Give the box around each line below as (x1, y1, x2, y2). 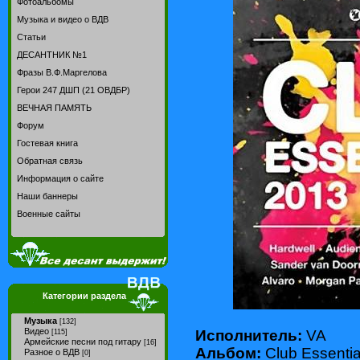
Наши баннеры (17, 191, 78, 201)
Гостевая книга (17, 138, 78, 148)
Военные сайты (17, 209, 80, 219)
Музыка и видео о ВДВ (17, 14, 108, 24)
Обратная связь (17, 156, 83, 166)
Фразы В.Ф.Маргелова (17, 67, 107, 77)
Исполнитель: (195, 326, 302, 344)
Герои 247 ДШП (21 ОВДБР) (17, 85, 130, 95)
